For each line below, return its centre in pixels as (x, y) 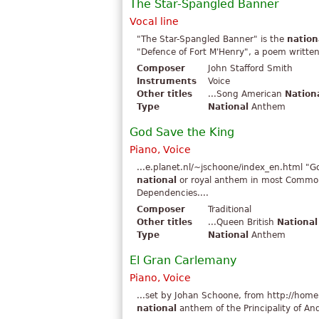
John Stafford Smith (250, 69)
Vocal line (154, 22)
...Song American (246, 94)
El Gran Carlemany (183, 261)
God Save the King (182, 132)
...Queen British (242, 223)
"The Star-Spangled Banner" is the (212, 40)
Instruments (167, 82)
